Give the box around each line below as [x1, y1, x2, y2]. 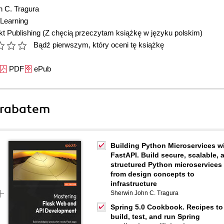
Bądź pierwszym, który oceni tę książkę [33, 40, 164, 49]
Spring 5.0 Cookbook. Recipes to [110, 203, 223, 211]
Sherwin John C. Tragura [110, 189, 178, 196]
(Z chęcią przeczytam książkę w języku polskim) [42, 28, 202, 37]
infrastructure [110, 179, 157, 187]
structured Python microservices [110, 160, 222, 168]
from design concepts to [110, 170, 194, 178]
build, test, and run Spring [110, 212, 200, 220]
